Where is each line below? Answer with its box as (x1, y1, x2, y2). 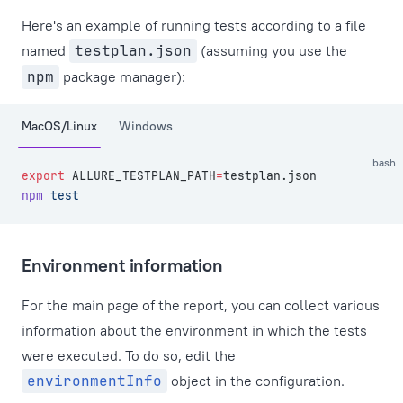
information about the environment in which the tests (22, 321, 367, 339)
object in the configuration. (167, 372, 345, 390)
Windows (119, 118, 173, 134)
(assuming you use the (197, 41, 347, 59)
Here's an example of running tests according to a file (22, 16, 366, 34)
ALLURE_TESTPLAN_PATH (65, 168, 216, 184)
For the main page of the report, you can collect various (22, 296, 380, 314)
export (22, 168, 65, 184)
